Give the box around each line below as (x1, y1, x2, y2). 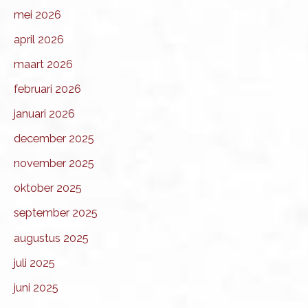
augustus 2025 (14, 231, 89, 245)
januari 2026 (14, 107, 75, 121)
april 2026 (14, 32, 64, 46)
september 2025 (14, 206, 98, 220)
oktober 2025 (14, 181, 82, 195)
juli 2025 (14, 256, 55, 269)
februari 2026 (14, 82, 81, 96)
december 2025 (14, 132, 94, 146)
